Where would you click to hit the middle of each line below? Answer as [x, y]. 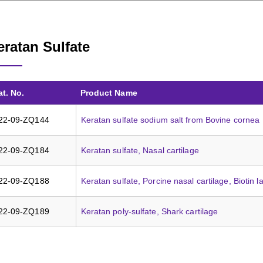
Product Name [109, 93]
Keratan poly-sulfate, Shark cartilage [149, 211]
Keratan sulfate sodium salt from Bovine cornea [170, 120]
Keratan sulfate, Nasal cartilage [140, 150]
